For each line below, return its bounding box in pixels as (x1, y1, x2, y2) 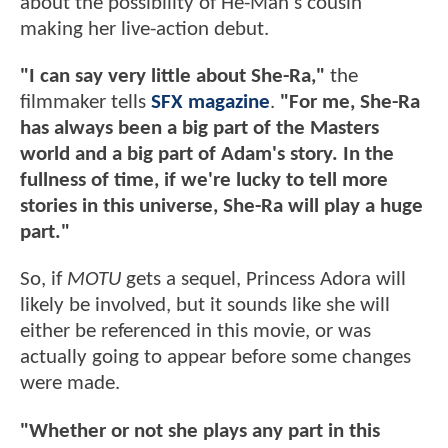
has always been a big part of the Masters (20, 118, 379, 140)
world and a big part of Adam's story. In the (20, 144, 394, 166)
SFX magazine (151, 92, 270, 114)
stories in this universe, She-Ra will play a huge (20, 196, 423, 218)
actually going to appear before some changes (20, 347, 411, 369)
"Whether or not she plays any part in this (20, 420, 380, 442)
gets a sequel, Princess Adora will (126, 269, 406, 291)
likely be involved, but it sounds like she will (20, 295, 390, 317)
